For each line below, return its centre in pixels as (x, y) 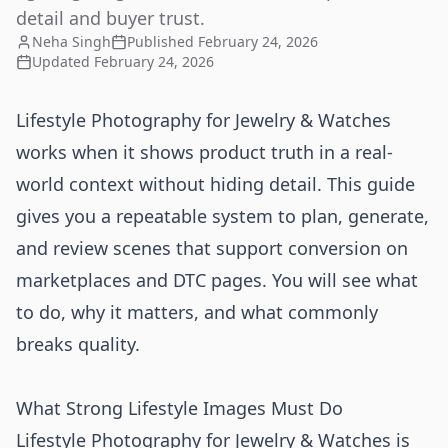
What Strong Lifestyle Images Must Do (179, 408)
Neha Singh (71, 41)
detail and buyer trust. (110, 18)
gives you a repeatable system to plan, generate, (222, 216)
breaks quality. (78, 344)
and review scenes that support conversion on (212, 248)
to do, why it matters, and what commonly (197, 312)
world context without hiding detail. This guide (215, 184)
